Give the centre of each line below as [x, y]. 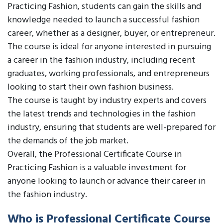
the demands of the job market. [68, 141]
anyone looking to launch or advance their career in [107, 181]
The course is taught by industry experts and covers [107, 101]
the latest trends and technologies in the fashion [102, 114]
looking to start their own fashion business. [91, 87]
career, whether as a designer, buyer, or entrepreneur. [111, 34]
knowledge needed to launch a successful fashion [104, 20]
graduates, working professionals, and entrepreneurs [109, 74]
